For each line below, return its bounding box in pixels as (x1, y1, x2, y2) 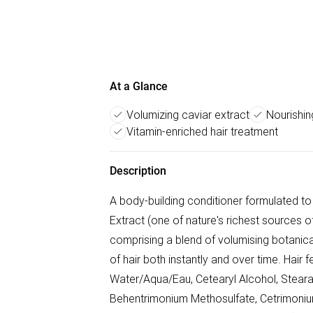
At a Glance (110, 80, 168, 93)
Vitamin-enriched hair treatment (126, 124, 278, 138)
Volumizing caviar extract (126, 108, 249, 122)
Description (110, 164, 166, 177)
